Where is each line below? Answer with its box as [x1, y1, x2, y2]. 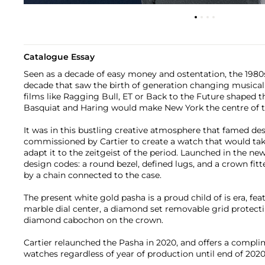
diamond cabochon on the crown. [24, 214, 163, 225]
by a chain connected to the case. [24, 169, 161, 180]
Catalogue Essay [24, 51, 95, 62]
